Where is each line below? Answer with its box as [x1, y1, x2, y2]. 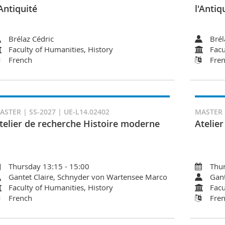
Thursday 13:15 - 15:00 [8, 161, 89, 171]
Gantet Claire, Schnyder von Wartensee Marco [8, 171, 167, 182]
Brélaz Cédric [8, 33, 54, 44]
